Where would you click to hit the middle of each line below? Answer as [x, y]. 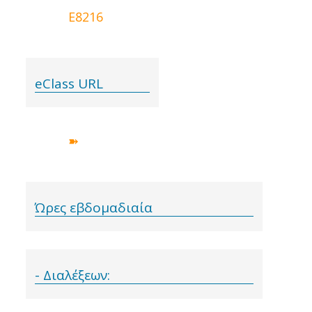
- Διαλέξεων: [72, 275]
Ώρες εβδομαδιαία [94, 208]
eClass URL [69, 84]
